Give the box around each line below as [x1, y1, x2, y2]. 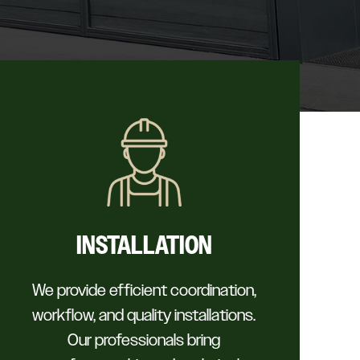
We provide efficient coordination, [31, 280, 256, 301]
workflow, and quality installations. [32, 305, 256, 325]
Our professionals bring [67, 330, 221, 350]
